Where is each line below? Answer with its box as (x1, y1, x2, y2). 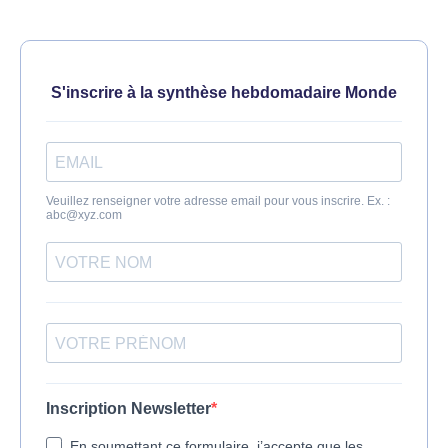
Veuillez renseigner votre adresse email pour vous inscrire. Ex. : (46, 194, 390, 208)
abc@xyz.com (46, 208, 122, 222)
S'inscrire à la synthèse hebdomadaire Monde (51, 84, 397, 101)
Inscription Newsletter (46, 400, 211, 417)
